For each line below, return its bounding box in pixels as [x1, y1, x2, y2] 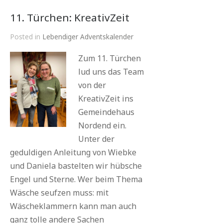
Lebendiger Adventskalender [42, 32, 133, 41]
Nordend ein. [78, 120, 126, 131]
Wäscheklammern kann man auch [10, 201, 136, 212]
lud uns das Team [78, 66, 144, 77]
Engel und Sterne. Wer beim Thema [10, 174, 142, 185]
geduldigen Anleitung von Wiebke [10, 147, 136, 158]
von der [78, 80, 106, 91]
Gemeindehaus [78, 107, 134, 117]
